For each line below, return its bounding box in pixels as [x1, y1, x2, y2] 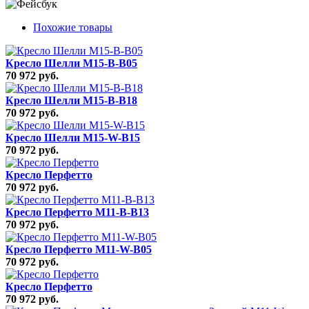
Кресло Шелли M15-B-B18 [6, 94, 137, 106]
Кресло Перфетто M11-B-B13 [6, 206, 149, 218]
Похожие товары [33, 21, 112, 33]
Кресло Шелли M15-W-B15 [6, 131, 140, 143]
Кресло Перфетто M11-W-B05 [6, 243, 152, 255]
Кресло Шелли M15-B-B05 [6, 57, 137, 69]
